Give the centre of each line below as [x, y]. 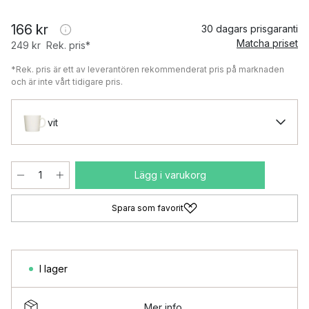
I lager [53, 269]
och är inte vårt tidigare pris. [67, 82]
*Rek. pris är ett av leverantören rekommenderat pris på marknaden [148, 69]
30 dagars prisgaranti [250, 29]
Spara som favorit [148, 208]
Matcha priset [267, 43]
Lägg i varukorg [170, 175]
